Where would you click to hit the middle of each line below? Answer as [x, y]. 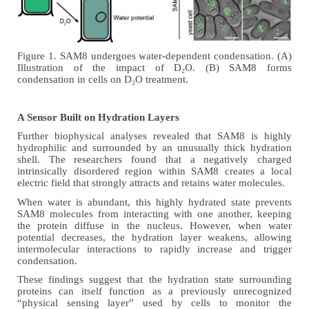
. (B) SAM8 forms [242, 67]
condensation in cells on [71, 79]
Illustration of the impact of [96, 67]
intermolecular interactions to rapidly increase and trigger [154, 249]
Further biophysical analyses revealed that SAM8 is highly [154, 136]
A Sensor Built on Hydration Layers [98, 117]
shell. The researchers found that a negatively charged [154, 160]
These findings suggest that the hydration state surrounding [154, 280]
